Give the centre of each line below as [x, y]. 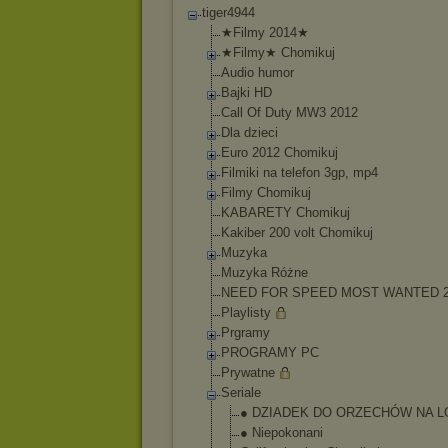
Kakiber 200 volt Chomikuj [297, 232]
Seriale [241, 392]
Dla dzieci [249, 132]
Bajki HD [246, 92]
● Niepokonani [281, 432]
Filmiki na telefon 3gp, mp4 [299, 172]
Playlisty [246, 312]
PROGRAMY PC [270, 352]
